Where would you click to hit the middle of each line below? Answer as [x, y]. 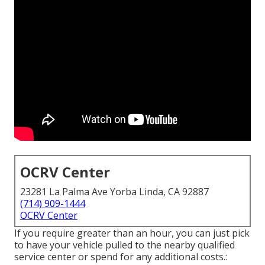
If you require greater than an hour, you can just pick [132, 233]
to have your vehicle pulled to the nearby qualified [125, 245]
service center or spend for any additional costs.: [121, 257]
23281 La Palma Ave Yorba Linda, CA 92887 [114, 192]
